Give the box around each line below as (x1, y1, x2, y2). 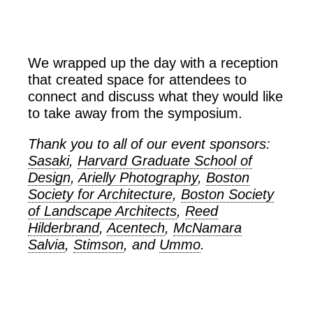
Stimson (73, 236, 124, 252)
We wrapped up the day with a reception (28, 54, 278, 71)
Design (28, 169, 71, 185)
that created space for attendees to (28, 71, 247, 87)
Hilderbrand (28, 219, 99, 235)
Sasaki (28, 152, 69, 168)
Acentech (107, 219, 165, 235)
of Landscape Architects (28, 203, 177, 219)
